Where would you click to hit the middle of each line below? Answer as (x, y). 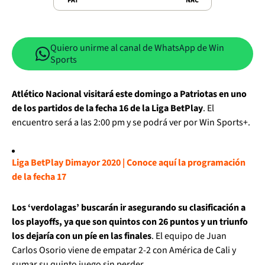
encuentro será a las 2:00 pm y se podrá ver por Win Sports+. (131, 122)
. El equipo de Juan (189, 236)
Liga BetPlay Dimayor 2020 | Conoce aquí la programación (129, 162)
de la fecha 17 (39, 177)
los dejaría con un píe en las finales (82, 236)
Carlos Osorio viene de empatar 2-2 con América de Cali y (124, 250)
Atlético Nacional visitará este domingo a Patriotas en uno (129, 94)
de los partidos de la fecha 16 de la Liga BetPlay (107, 108)
